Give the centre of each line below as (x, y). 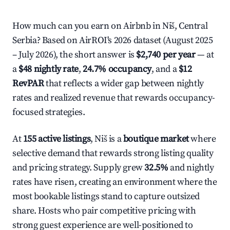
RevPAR (28, 83)
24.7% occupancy (117, 69)
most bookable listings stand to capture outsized (106, 196)
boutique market (156, 139)
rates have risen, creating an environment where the (115, 182)
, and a (165, 69)
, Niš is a (107, 139)
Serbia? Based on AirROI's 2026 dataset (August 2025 (113, 40)
